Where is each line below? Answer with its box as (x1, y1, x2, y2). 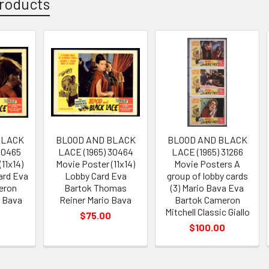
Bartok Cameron (174, 193, 240, 205)
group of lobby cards (166, 169, 248, 181)
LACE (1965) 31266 (171, 145, 243, 157)
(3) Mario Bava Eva (171, 181, 244, 193)
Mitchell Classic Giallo (165, 205, 250, 217)
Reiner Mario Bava (59, 193, 132, 205)
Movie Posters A (174, 157, 241, 169)
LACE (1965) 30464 (58, 145, 133, 157)
